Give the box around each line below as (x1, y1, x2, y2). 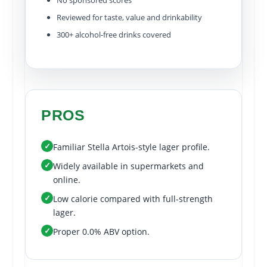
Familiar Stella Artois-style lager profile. (53, 141, 210, 153)
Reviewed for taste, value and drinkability (57, 12, 203, 23)
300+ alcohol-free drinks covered (57, 29, 172, 41)
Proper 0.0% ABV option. (53, 226, 150, 238)
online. (53, 174, 81, 186)
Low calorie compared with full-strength (53, 193, 213, 205)
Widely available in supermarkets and (53, 160, 204, 172)
